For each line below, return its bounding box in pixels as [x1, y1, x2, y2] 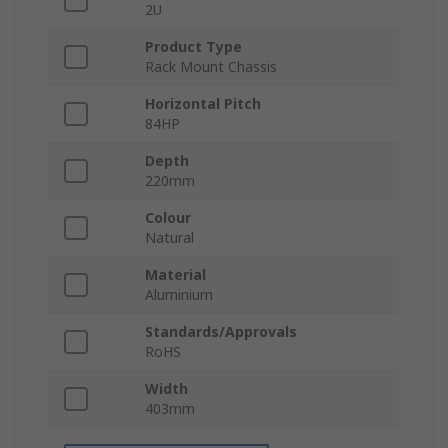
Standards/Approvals [145, 322, 297, 342]
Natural [145, 228, 194, 248]
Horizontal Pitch [145, 94, 261, 114]
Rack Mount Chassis [145, 57, 277, 77]
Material [145, 265, 206, 285]
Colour [145, 208, 191, 228]
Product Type [145, 37, 242, 57]
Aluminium [145, 285, 213, 305]
